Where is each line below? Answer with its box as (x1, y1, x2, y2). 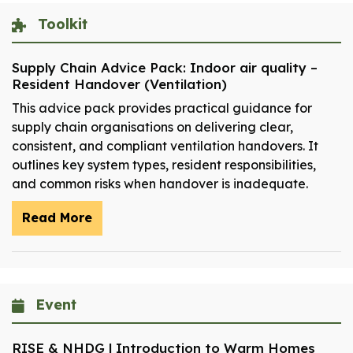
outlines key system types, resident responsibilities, (12, 157, 316, 173)
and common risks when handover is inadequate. (12, 176, 308, 192)
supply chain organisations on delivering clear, (12, 119, 293, 136)
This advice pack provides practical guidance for (12, 100, 312, 117)
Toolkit (33, 15, 87, 34)
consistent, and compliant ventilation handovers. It (12, 138, 318, 154)
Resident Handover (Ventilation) (12, 76, 227, 93)
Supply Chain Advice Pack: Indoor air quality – (12, 59, 318, 76)
